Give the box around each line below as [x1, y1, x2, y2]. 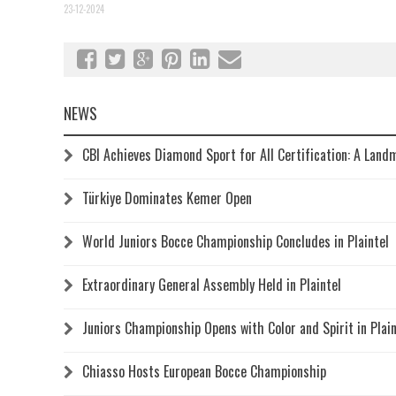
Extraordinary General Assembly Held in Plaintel [82, 273, 341, 295]
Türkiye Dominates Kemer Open [82, 187, 252, 209]
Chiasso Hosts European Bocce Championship [82, 360, 326, 382]
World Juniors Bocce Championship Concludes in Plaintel [82, 230, 389, 252]
